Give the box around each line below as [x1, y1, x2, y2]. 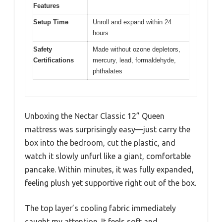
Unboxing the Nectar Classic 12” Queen [25, 111, 165, 121]
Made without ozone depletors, [93, 45, 180, 53]
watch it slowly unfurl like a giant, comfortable [25, 152, 191, 161]
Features [33, 1, 59, 9]
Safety [33, 45, 52, 53]
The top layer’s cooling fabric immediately [25, 204, 176, 213]
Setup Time [33, 18, 68, 26]
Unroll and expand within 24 [93, 18, 171, 26]
